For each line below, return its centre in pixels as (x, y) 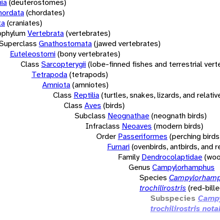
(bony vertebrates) (89, 54)
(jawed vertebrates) (127, 43)
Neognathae (128, 115)
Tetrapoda (49, 74)
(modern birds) (179, 126)
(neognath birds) (179, 115)
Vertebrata (46, 33)
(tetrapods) (89, 74)
